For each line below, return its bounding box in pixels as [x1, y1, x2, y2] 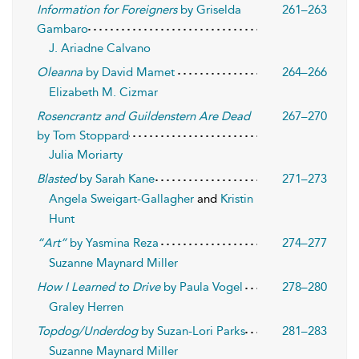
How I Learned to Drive [37, 280, 160, 294]
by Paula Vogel [160, 280, 243, 294]
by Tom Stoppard [37, 128, 129, 143]
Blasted [37, 171, 76, 186]
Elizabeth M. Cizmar [49, 85, 158, 99]
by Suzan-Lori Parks [138, 324, 245, 338]
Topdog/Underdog [37, 324, 138, 338]
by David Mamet [83, 65, 175, 79]
